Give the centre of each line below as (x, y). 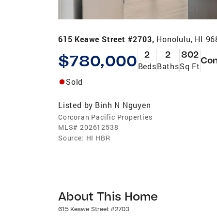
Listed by (76, 105)
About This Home (108, 196)
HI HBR (98, 138)
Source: (71, 138)
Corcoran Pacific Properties (105, 117)
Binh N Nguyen (123, 105)
